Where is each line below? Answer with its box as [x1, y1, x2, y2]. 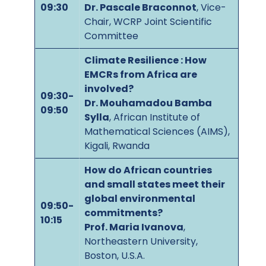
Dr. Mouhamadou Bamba [84, 96, 212, 110]
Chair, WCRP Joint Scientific [84, 14, 212, 28]
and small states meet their [84, 177, 225, 191]
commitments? [84, 205, 163, 220]
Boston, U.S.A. [84, 248, 145, 262]
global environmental [84, 191, 195, 205]
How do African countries [84, 163, 212, 177]
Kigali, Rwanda [84, 138, 150, 153]
